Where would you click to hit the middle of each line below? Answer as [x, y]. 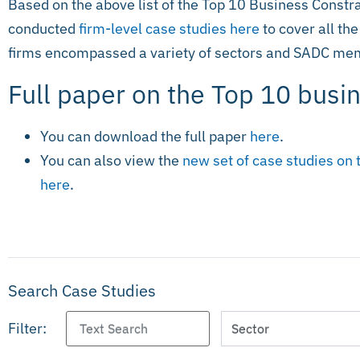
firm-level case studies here [169, 28]
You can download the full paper [143, 137]
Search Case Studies [82, 291]
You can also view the [111, 161]
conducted [43, 28]
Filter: [27, 329]
